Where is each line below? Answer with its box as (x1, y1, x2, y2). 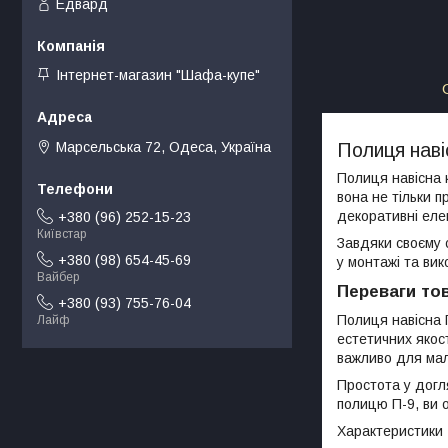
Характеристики (337, 423, 443, 440)
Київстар (37, 227, 86, 242)
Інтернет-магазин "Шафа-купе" (56, 67, 260, 84)
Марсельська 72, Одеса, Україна (56, 138, 271, 155)
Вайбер (37, 270, 79, 285)
